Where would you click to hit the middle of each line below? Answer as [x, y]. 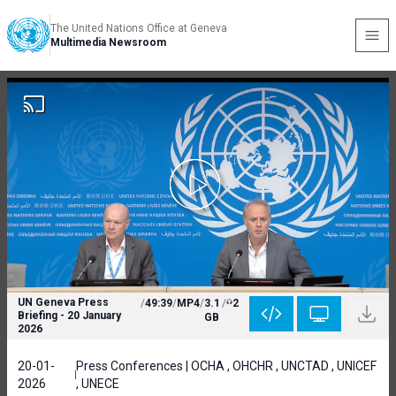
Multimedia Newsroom [108, 42]
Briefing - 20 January [69, 316]
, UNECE [97, 384]
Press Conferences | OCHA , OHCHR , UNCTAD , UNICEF [226, 366]
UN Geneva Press [63, 302]
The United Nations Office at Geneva [139, 28]
